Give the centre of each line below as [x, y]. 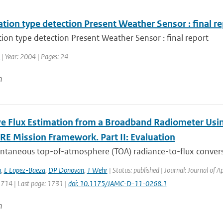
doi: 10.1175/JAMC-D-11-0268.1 [117, 183]
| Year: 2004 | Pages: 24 [35, 56]
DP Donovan [66, 170]
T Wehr [97, 170]
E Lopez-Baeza [24, 170]
